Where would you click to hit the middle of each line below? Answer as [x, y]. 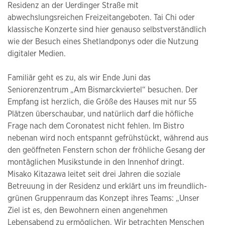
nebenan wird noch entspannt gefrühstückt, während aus [108, 138]
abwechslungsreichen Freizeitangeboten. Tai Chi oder [101, 17]
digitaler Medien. [37, 53]
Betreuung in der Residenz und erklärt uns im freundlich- [107, 186]
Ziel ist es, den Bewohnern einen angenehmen [88, 210]
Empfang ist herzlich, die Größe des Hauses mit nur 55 [102, 102]
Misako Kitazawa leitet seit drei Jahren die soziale [94, 174]
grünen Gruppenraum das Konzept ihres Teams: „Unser [103, 198]
